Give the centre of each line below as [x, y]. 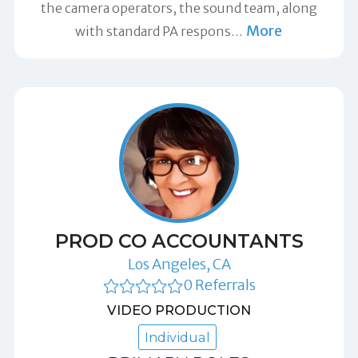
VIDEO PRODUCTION [179, 310]
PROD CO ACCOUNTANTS [179, 241]
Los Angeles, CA [179, 264]
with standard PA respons [153, 31]
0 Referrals [219, 284]
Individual [177, 337]
